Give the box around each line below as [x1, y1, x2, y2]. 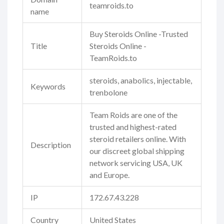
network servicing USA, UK [89, 158, 182, 168]
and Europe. [89, 170, 129, 180]
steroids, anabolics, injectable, [89, 75, 192, 85]
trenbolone [89, 87, 127, 97]
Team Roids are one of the [89, 110, 177, 120]
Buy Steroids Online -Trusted [89, 29, 188, 39]
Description [30, 140, 71, 150]
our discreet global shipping [89, 146, 184, 156]
